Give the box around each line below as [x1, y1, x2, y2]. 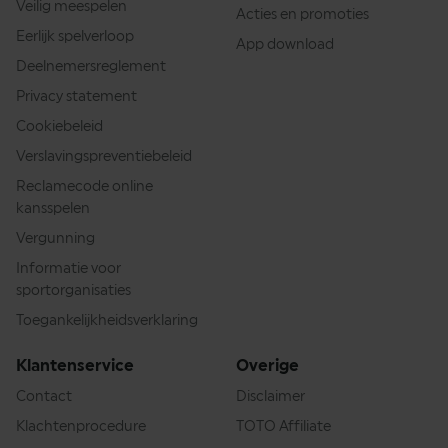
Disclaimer [236, 388, 305, 405]
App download [236, 36, 334, 53]
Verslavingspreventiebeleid [16, 148, 192, 165]
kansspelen [16, 200, 90, 217]
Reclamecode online [16, 178, 153, 195]
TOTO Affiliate [236, 418, 331, 435]
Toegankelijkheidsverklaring [16, 312, 198, 329]
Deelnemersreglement [16, 58, 166, 75]
